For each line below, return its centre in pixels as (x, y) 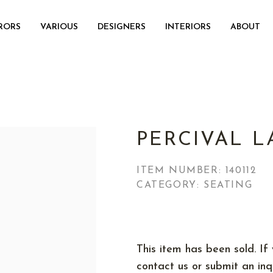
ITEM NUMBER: (181, 171)
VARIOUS (59, 27)
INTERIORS (188, 27)
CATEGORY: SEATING (195, 185)
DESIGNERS (122, 27)
